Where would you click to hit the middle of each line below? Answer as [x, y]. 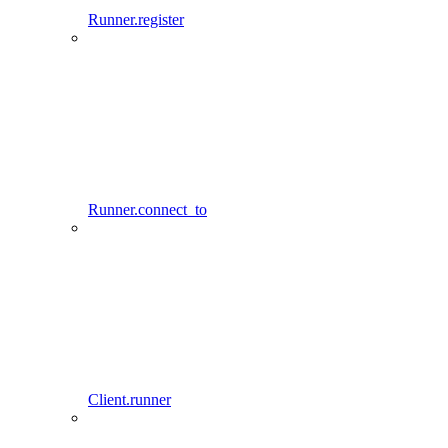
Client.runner [129, 400]
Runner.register [136, 20]
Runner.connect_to [147, 210]
